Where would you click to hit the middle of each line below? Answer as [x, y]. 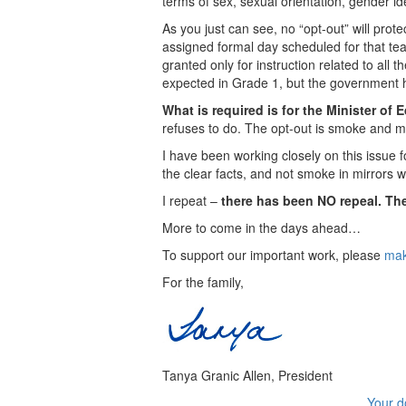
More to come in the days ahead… [261, 227]
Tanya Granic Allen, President [247, 376]
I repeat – [192, 200]
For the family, [203, 281]
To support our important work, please [273, 254]
